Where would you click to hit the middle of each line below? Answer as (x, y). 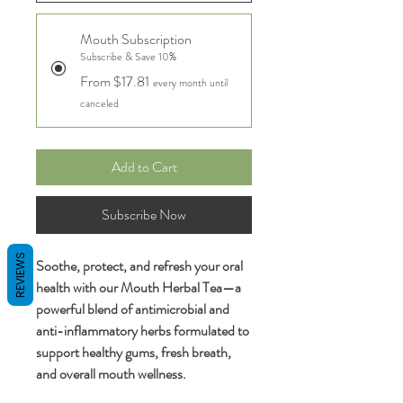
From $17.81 (115, 81)
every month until (190, 83)
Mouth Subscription (136, 39)
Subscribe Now (144, 215)
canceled (99, 103)
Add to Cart (144, 167)
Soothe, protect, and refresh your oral (139, 266)
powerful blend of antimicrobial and (133, 309)
